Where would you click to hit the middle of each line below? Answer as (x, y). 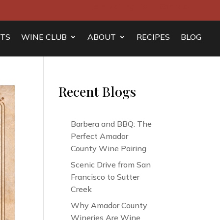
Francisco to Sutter (105, 177)
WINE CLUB (44, 37)
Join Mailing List (121, 6)
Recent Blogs (97, 92)
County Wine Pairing (109, 149)
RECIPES (153, 37)
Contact (175, 6)
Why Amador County (109, 206)
